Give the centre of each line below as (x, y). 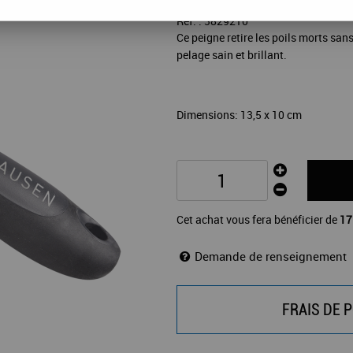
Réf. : (190, 21)
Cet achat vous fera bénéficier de (258, 220)
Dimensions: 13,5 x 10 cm (239, 115)
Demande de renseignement (271, 256)
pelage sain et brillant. (232, 55)
